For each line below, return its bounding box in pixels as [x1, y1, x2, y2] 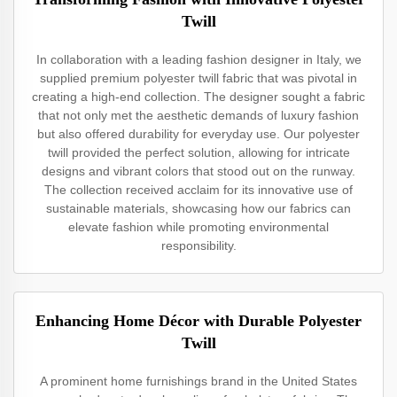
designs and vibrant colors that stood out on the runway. [42, 164, 355, 178]
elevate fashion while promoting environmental [68, 220, 329, 234]
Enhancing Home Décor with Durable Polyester [35, 312, 362, 330]
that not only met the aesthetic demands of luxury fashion [38, 108, 359, 122]
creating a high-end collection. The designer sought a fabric [32, 90, 365, 104]
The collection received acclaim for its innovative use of [44, 183, 353, 197]
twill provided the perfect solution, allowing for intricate [47, 145, 350, 160]
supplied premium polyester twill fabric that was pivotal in [40, 71, 357, 85]
